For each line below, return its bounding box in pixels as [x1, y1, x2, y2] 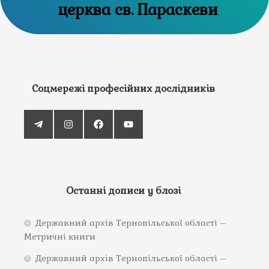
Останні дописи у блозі [66, 184, 181, 198]
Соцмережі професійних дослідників [32, 82, 216, 95]
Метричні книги [24, 231, 95, 243]
